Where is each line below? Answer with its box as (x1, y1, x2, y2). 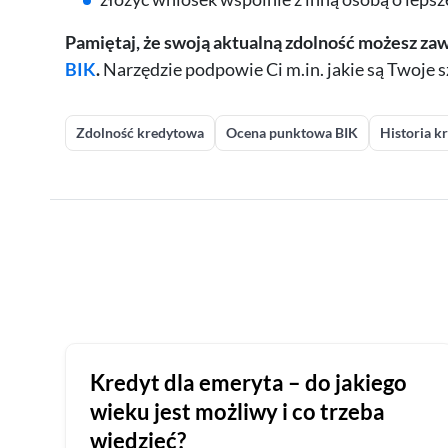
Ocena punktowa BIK (225, 124, 358, 142)
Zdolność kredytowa (75, 124, 204, 142)
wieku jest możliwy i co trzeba (89, 398, 385, 426)
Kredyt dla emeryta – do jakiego (89, 369, 407, 397)
